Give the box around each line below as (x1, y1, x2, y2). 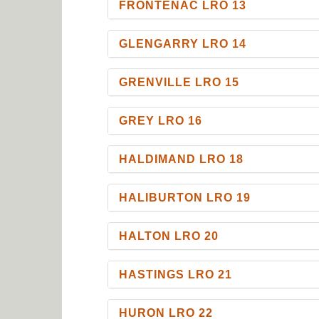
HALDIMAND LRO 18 (119, 152, 244, 165)
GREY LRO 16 (119, 114, 203, 127)
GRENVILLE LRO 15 (119, 75, 240, 88)
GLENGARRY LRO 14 (119, 37, 247, 50)
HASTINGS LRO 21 (119, 268, 233, 281)
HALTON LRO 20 (119, 229, 219, 242)
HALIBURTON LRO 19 (119, 191, 251, 204)
